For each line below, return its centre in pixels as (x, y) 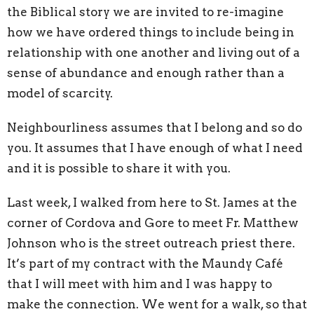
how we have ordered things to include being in (151, 32)
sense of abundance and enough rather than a (146, 73)
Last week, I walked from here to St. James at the (152, 202)
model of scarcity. (60, 93)
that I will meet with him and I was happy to (139, 284)
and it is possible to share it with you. (119, 168)
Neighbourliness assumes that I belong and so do (155, 127)
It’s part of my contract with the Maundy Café (145, 263)
